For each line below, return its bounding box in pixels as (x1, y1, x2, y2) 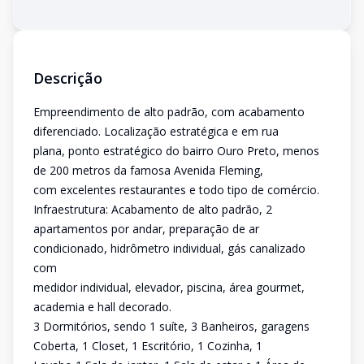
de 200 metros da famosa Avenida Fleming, (33, 162, 263, 178)
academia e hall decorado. (33, 299, 171, 314)
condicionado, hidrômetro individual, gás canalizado (33, 240, 305, 256)
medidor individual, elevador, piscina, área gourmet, (33, 279, 305, 295)
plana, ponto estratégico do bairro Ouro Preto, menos (33, 143, 319, 158)
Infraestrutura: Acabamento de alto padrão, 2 (33, 201, 272, 217)
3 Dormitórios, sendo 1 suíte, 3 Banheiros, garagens (33, 318, 310, 334)
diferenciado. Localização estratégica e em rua (33, 123, 279, 139)
